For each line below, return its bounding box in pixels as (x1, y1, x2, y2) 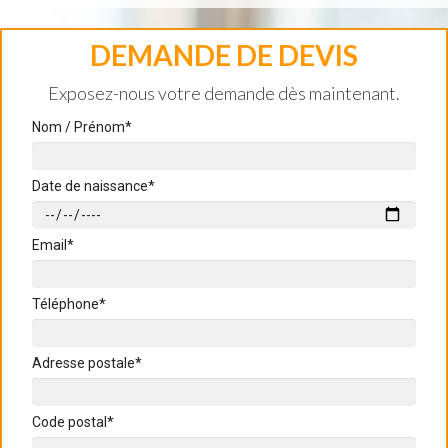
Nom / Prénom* (32, 119, 132, 135)
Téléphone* (32, 296, 106, 312)
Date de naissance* (32, 178, 155, 194)
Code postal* (32, 414, 114, 430)
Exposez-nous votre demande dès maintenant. (48, 82, 400, 104)
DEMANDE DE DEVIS (90, 38, 358, 72)
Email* (32, 237, 74, 253)
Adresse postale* (32, 355, 142, 371)
